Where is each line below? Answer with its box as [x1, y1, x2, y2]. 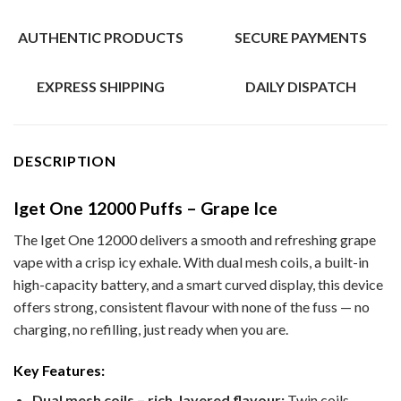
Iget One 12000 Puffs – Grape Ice [13, 198, 277, 219]
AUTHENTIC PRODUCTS [17, 29, 183, 47]
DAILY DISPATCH [245, 78, 356, 96]
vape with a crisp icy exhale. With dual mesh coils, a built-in [13, 252, 369, 270]
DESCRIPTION [13, 152, 116, 170]
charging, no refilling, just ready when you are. [13, 320, 288, 337]
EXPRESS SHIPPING [36, 78, 165, 96]
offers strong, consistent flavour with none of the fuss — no [13, 297, 370, 315]
